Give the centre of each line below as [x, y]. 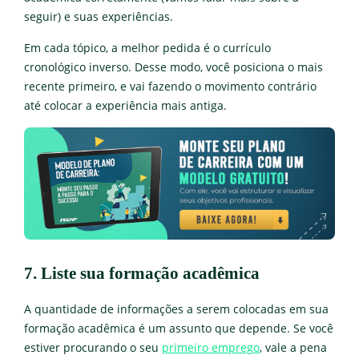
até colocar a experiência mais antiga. [125, 105]
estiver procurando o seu [93, 347]
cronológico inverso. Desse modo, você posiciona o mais [173, 67]
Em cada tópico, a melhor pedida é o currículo [147, 48]
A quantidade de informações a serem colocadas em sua [176, 309]
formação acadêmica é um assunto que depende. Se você [179, 328]
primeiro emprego [211, 347]
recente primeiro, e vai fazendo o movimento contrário [170, 86]
